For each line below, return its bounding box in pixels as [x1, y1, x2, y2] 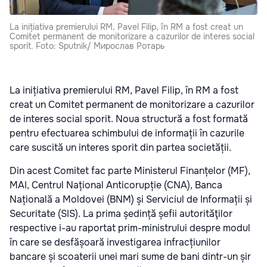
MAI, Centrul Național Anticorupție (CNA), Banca [10, 179, 222, 192]
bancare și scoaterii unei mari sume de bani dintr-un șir [10, 250, 251, 263]
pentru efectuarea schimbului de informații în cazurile [10, 127, 244, 140]
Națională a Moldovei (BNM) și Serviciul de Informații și [10, 193, 252, 206]
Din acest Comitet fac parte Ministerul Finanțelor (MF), [10, 164, 250, 178]
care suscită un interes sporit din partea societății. [10, 141, 231, 154]
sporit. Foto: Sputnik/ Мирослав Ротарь [10, 41, 164, 52]
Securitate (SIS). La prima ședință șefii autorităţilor [10, 207, 232, 221]
